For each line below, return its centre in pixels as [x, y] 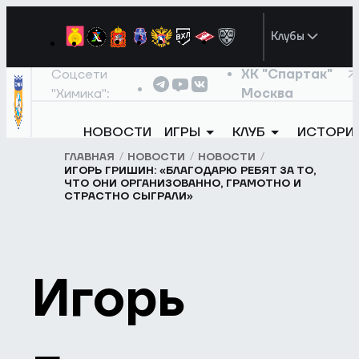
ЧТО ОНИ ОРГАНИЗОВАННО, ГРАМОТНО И [183, 184]
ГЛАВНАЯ [90, 157]
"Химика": [81, 93]
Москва [267, 93]
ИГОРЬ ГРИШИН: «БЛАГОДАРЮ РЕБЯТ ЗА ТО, [190, 171]
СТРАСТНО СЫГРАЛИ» [129, 197]
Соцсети [80, 74]
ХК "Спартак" [286, 74]
